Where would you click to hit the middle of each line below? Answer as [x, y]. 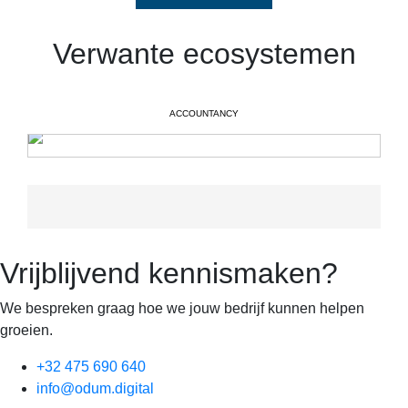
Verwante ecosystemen [204, 54]
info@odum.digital [95, 388]
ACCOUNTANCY [204, 113]
